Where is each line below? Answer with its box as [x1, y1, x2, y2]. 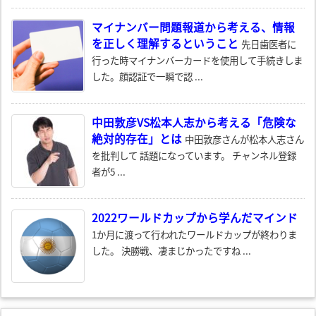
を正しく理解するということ [92, 35, 238, 51]
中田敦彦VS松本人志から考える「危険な [92, 114, 296, 130]
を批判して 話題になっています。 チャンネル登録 [92, 147, 296, 162]
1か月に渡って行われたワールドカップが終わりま [92, 226, 297, 241]
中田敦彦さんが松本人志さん [185, 131, 304, 146]
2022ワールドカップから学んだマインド [92, 209, 298, 226]
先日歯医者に [241, 36, 296, 51]
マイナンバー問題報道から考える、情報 [92, 18, 295, 35]
